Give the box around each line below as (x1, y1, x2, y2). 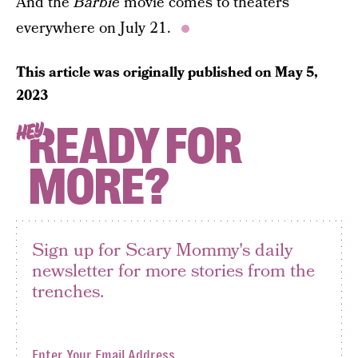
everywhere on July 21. (16, 17, 175, 39)
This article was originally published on (16, 62, 275, 82)
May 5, (275, 62, 318, 82)
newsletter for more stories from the (32, 257, 315, 284)
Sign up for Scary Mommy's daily (32, 237, 292, 263)
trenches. (32, 278, 104, 304)
